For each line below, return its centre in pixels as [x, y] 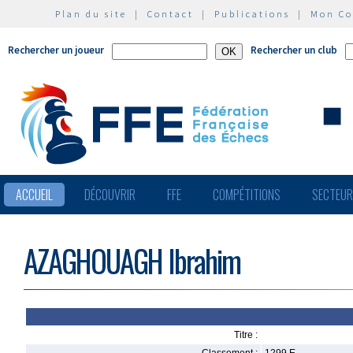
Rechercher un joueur [56, 50]
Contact [171, 14]
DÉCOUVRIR [110, 195]
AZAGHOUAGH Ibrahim [132, 260]
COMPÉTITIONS [247, 195]
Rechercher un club [294, 50]
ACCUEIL [34, 195]
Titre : [246, 335]
